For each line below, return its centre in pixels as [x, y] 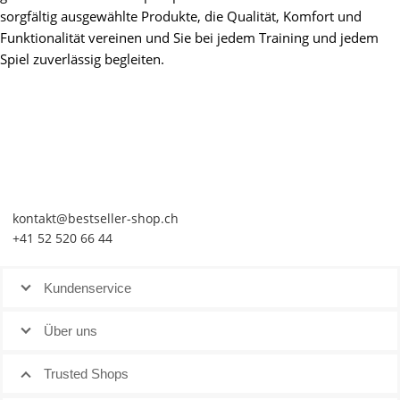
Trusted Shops [86, 374]
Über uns [71, 331]
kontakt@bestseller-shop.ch [96, 219]
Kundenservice [87, 288]
